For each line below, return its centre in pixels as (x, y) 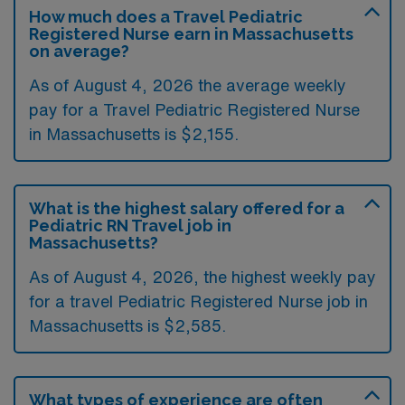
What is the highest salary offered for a (187, 208)
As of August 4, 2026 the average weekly (188, 85)
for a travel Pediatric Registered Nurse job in (198, 301)
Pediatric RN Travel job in (130, 225)
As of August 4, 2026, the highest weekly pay (202, 276)
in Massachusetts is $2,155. (134, 133)
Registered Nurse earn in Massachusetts (191, 33)
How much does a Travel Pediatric (166, 16)
